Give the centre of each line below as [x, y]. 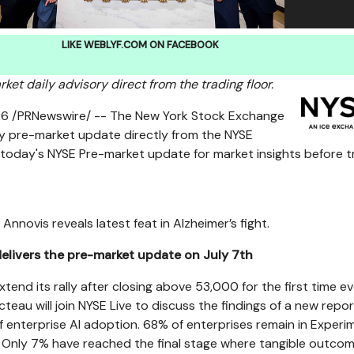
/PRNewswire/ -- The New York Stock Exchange [147, 116]
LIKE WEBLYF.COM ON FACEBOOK [140, 45]
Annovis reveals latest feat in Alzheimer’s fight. [136, 223]
